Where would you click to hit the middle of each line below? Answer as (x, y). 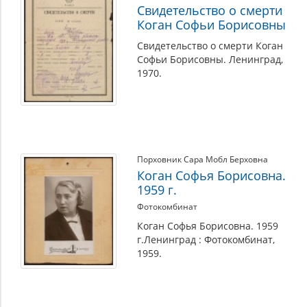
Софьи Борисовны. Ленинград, (210, 59)
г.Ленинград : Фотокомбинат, (206, 240)
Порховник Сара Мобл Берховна (202, 159)
